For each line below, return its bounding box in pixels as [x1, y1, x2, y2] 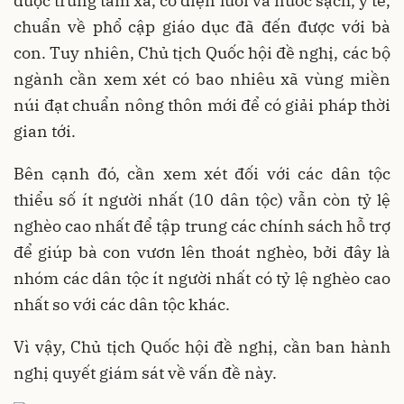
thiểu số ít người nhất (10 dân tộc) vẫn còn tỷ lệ [14, 189, 390, 210]
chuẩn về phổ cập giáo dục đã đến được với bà [14, 16, 390, 37]
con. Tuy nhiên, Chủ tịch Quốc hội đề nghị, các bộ [14, 42, 390, 63]
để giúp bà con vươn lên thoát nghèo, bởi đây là [14, 242, 390, 262]
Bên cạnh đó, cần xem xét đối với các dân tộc [14, 163, 390, 184]
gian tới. [14, 121, 76, 142]
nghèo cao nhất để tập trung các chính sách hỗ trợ [14, 216, 390, 236]
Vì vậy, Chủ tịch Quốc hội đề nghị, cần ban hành [14, 336, 390, 357]
